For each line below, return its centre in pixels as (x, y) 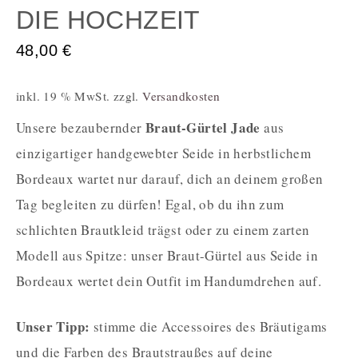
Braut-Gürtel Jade (203, 128)
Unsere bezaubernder (81, 128)
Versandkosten (181, 96)
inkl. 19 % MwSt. (63, 96)
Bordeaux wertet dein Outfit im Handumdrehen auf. (169, 281)
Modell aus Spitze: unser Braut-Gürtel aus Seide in (167, 256)
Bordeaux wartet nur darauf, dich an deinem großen (170, 179)
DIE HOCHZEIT (108, 20)
